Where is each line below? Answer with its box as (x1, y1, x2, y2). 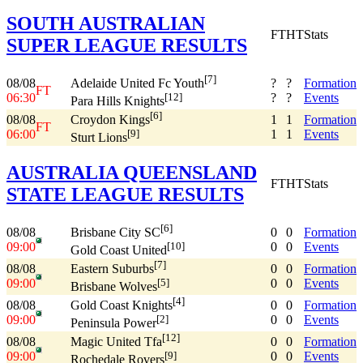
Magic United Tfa (70, 335, 162, 349)
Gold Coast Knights (70, 298, 173, 313)
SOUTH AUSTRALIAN (6, 12, 205, 34)
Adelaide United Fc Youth (70, 76, 204, 91)
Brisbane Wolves (70, 280, 157, 294)
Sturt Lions (70, 130, 127, 145)
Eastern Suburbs (70, 262, 154, 276)
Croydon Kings (70, 113, 150, 127)
